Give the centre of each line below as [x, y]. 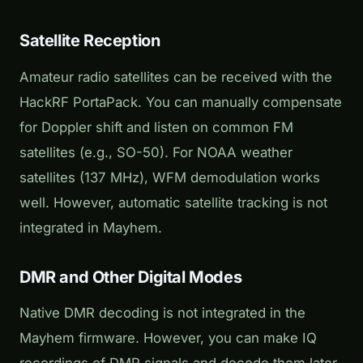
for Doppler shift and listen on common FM [156, 127]
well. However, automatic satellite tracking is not [173, 202]
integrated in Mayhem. [91, 227]
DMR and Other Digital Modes [131, 277]
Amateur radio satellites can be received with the [176, 77]
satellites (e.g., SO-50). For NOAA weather [156, 152]
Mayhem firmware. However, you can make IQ [168, 338]
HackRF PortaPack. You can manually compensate [181, 102]
